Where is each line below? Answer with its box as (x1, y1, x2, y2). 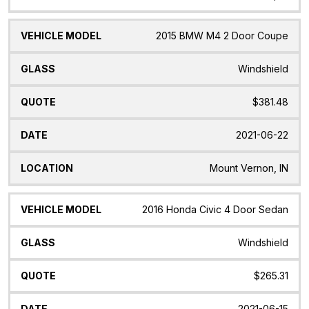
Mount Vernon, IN (210, 162, 288, 175)
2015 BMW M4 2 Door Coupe (156, 30, 288, 42)
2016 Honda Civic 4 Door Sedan (142, 203, 288, 216)
